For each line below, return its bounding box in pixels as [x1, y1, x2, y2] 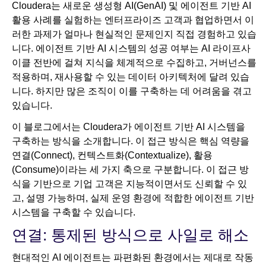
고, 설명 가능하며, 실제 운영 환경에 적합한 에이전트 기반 [12, 193, 254, 204]
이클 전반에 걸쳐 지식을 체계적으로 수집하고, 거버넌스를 [12, 58, 256, 68]
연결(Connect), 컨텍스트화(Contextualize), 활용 [12, 150, 213, 161]
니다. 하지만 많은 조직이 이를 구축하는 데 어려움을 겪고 [12, 86, 252, 97]
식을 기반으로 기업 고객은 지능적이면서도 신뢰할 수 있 [12, 179, 247, 189]
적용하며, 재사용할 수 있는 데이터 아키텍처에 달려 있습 [12, 72, 249, 83]
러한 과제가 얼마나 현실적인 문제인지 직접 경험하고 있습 [12, 29, 256, 40]
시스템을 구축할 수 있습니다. [12, 207, 135, 218]
